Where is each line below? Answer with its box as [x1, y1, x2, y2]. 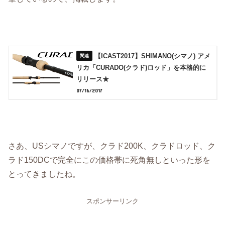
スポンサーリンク [86, 197, 139, 205]
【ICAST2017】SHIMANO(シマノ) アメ [94, 52, 211, 60]
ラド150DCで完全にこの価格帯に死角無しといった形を [8, 155, 211, 165]
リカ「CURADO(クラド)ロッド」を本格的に [76, 64, 206, 72]
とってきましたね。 [8, 169, 81, 179]
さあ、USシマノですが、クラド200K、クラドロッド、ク [8, 141, 216, 151]
